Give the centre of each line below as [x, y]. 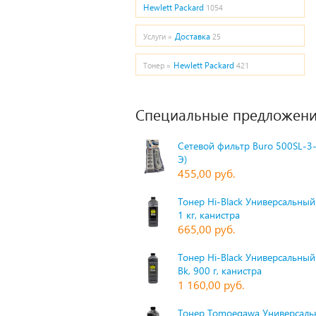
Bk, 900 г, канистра [220, 271]
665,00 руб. [206, 229]
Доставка [193, 36]
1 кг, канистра [209, 215]
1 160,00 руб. [211, 285]
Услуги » [158, 36]
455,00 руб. [206, 173]
